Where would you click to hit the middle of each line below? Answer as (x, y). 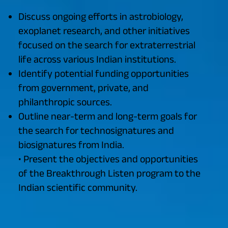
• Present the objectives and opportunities (108, 159)
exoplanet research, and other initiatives (104, 31)
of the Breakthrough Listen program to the (109, 173)
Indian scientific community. (78, 188)
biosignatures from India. (71, 145)
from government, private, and (83, 88)
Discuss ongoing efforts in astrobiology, (101, 17)
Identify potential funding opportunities (103, 74)
